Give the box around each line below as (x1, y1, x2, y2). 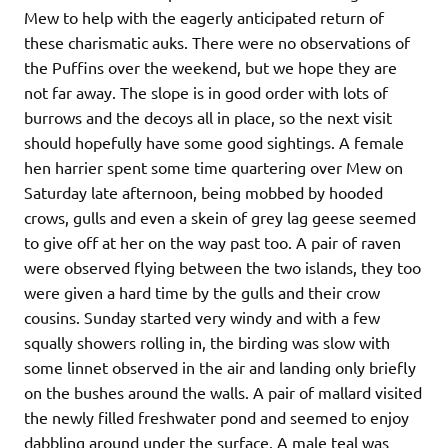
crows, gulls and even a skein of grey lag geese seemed (24, 207, 416, 228)
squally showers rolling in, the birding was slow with (24, 332, 390, 353)
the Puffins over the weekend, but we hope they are (24, 57, 397, 78)
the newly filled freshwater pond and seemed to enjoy (24, 407, 409, 428)
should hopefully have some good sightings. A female (24, 132, 404, 153)
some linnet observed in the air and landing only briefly (24, 357, 416, 378)
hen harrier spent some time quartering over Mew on (24, 157, 403, 178)
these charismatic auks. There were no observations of (24, 32, 410, 53)
